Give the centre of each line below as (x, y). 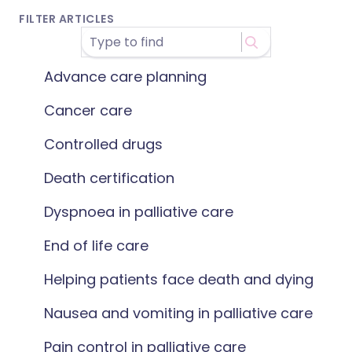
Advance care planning (125, 77)
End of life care (96, 246)
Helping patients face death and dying (179, 279)
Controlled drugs (103, 144)
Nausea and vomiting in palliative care (178, 313)
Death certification (109, 178)
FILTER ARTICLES (67, 19)
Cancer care (88, 110)
